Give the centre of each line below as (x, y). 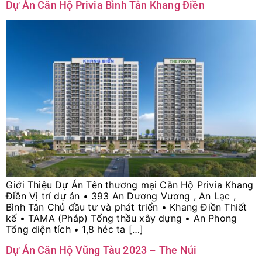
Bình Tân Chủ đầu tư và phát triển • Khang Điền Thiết (127, 207)
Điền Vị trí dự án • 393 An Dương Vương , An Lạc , (121, 196)
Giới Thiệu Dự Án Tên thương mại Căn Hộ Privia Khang (130, 185)
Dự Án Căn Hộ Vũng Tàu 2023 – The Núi (101, 250)
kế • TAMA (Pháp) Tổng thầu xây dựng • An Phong (122, 218)
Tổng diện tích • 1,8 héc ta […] (75, 230)
